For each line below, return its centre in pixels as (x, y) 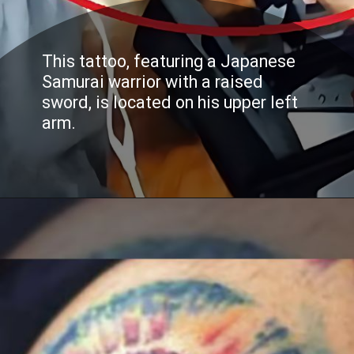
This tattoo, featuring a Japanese (169, 62)
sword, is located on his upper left (170, 102)
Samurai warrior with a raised (153, 82)
